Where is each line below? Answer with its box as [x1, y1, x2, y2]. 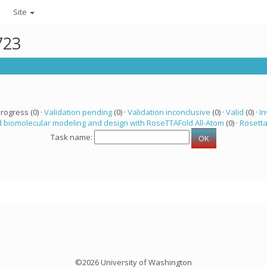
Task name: [51, 132, 94, 143]
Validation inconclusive [127, 107, 210, 117]
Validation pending [44, 107, 112, 117]
